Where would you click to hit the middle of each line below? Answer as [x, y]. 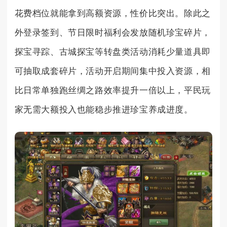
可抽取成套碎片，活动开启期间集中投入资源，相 [112, 71]
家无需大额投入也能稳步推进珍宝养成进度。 [104, 110]
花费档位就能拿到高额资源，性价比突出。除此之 [112, 14]
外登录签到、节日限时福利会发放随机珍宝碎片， [112, 33]
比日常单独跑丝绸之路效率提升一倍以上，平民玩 [112, 91]
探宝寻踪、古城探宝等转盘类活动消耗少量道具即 [112, 52]
